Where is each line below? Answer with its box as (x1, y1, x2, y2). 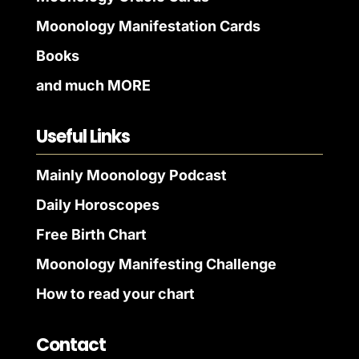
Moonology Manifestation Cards (35, 17, 260, 34)
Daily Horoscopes (35, 196, 159, 213)
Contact (35, 332, 106, 357)
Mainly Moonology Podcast (35, 166, 227, 184)
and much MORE (35, 76, 151, 94)
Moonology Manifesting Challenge (35, 255, 276, 272)
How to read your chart (35, 284, 195, 302)
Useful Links (35, 123, 130, 149)
